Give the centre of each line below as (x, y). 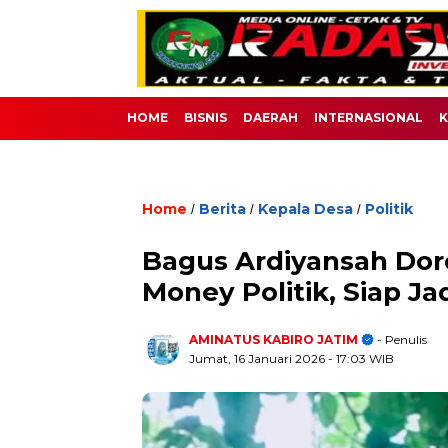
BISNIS (205, 117)
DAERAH (270, 117)
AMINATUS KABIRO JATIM (273, 339)
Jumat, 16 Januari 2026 (258, 358)
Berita (222, 209)
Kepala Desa (305, 209)
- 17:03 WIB (361, 358)
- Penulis (400, 339)
